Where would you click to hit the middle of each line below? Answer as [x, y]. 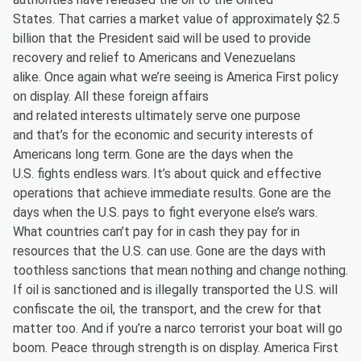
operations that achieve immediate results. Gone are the [172, 193]
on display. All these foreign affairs [111, 96]
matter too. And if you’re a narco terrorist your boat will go [178, 328]
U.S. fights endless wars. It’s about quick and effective [167, 174]
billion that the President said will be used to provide [162, 38]
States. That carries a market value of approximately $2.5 [176, 19]
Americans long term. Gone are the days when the [153, 154]
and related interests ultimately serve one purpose [157, 116]
